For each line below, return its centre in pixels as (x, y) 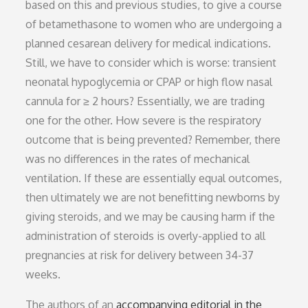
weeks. (43, 274)
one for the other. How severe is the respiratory (144, 120)
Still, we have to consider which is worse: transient (151, 62)
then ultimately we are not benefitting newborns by (153, 197)
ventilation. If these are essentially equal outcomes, (154, 178)
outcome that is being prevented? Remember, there (153, 139)
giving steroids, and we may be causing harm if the (151, 216)
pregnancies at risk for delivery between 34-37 (140, 255)
